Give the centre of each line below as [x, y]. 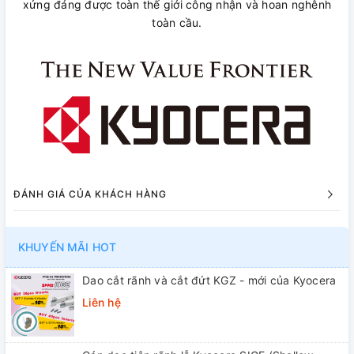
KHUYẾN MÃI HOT [67, 247]
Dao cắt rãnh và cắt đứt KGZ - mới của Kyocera [209, 280]
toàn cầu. [177, 22]
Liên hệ [102, 302]
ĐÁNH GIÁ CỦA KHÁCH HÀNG [90, 194]
